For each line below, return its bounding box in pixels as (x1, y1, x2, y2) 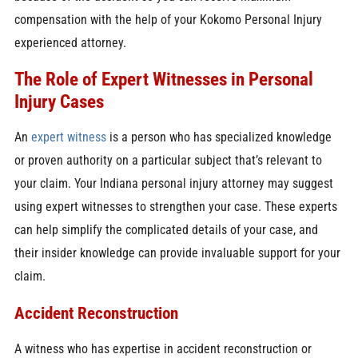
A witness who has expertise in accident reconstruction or (14, 340, 312, 356)
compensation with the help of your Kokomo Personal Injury (14, 12, 322, 28)
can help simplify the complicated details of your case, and (14, 222, 318, 238)
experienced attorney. (14, 35, 126, 51)
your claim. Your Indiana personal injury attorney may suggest (14, 176, 333, 192)
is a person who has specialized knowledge (105, 129, 332, 145)
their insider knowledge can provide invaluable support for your (14, 245, 340, 261)
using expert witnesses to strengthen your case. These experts (14, 199, 337, 215)
